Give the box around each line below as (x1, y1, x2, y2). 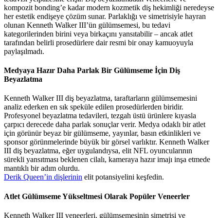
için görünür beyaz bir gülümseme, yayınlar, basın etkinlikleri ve (4, 129, 200, 138)
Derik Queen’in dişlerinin (4, 173, 82, 182)
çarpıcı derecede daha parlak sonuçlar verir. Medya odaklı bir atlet (4, 120, 205, 129)
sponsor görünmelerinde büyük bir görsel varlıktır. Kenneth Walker (4, 138, 209, 146)
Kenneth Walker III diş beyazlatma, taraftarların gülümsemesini (4, 94, 197, 103)
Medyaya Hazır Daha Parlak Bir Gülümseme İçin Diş (4, 66, 180, 75)
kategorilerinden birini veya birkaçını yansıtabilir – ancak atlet (4, 29, 193, 38)
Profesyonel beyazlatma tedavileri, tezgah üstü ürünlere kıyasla (4, 111, 196, 120)
